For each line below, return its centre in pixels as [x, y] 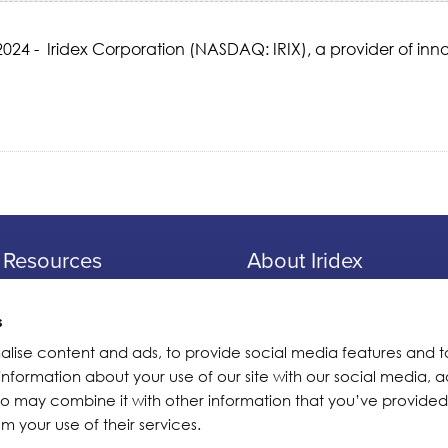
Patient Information [75, 321]
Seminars [36, 349]
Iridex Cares [291, 349]
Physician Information [84, 293]
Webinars [38, 377]
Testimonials [291, 321]
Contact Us [288, 405]
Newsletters [289, 377]
